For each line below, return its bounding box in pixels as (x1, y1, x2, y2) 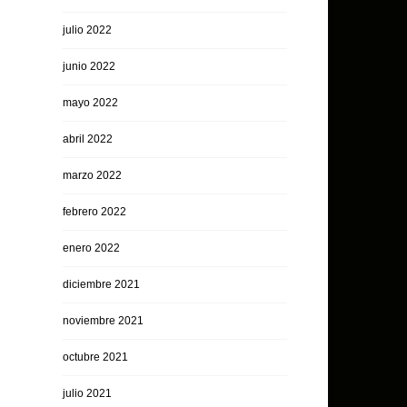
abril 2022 (62, 133, 113, 145)
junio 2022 (62, 60, 115, 73)
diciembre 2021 (62, 278, 140, 291)
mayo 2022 (62, 96, 118, 109)
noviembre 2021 (62, 314, 144, 327)
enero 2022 (62, 242, 120, 254)
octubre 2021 (62, 351, 128, 363)
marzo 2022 (62, 169, 122, 182)
